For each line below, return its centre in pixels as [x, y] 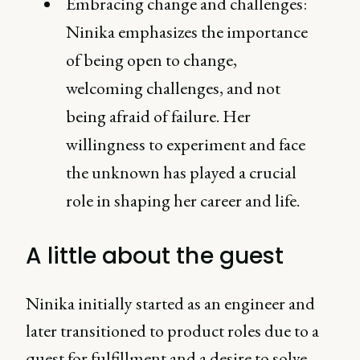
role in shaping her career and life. [183, 200]
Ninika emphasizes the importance [187, 32]
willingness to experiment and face [186, 144]
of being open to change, [152, 60]
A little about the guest [155, 256]
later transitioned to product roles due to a [172, 331]
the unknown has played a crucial [182, 172]
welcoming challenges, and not [174, 88]
